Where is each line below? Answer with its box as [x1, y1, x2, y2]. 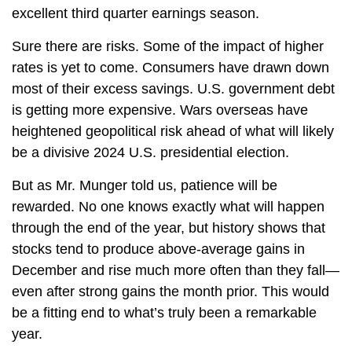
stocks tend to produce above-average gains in [12, 241, 305, 258]
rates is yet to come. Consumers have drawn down [12, 60, 329, 76]
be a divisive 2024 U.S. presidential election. [12, 145, 289, 161]
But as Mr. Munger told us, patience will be [12, 178, 277, 194]
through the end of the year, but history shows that [12, 220, 325, 236]
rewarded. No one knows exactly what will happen [12, 199, 324, 215]
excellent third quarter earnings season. [12, 5, 259, 22]
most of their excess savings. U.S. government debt [12, 81, 335, 97]
